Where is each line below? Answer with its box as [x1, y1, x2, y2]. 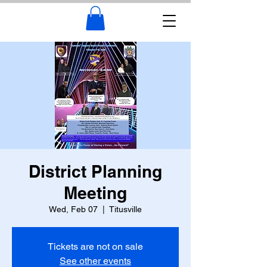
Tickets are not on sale [48, 241, 143, 252]
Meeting [64, 183, 127, 203]
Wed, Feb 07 [49, 204, 98, 214]
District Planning [29, 162, 162, 181]
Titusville [109, 204, 142, 214]
